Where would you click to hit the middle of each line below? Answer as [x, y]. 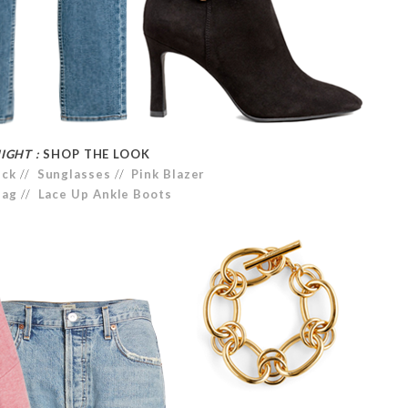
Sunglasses [74, 173]
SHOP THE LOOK [98, 153]
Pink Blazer [168, 173]
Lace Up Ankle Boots [105, 194]
